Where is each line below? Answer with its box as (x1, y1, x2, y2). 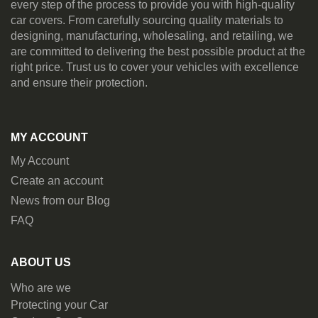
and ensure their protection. (11, 77, 148, 89)
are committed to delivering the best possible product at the (11, 45, 305, 58)
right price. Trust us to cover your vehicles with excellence (11, 61, 299, 74)
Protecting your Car (11, 299, 108, 312)
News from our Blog (11, 194, 110, 207)
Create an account (11, 175, 103, 187)
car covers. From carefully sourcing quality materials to (11, 14, 283, 27)
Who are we (11, 282, 71, 295)
